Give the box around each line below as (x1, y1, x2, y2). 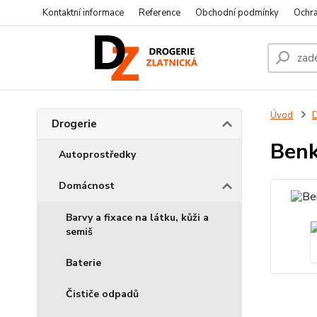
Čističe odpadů (66, 287, 139, 301)
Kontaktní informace (42, 6, 124, 19)
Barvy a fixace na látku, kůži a (66, 211, 209, 224)
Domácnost (59, 179, 115, 192)
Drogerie (52, 117, 97, 131)
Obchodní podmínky (195, 6, 279, 19)
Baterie (66, 256, 101, 270)
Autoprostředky (59, 148, 136, 161)
